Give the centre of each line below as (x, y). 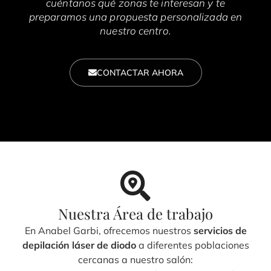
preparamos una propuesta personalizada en (135, 16)
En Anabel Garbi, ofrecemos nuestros (109, 230)
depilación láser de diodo (79, 245)
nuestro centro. (135, 30)
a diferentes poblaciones (192, 245)
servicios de (220, 230)
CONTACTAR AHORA (140, 72)
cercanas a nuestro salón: (135, 259)
